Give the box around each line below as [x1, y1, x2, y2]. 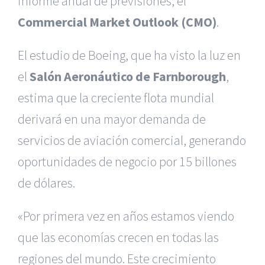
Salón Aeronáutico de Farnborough [30, 68, 226, 85]
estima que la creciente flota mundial [18, 89, 214, 106]
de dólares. [18, 174, 75, 191]
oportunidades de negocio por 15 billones [18, 153, 237, 170]
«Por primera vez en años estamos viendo [18, 208, 234, 224]
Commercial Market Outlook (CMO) [18, 14, 216, 30]
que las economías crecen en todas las [18, 229, 219, 245]
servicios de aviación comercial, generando [18, 132, 246, 148]
